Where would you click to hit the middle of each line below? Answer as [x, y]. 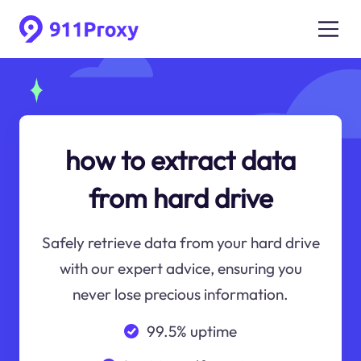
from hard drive [180, 198]
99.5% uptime [191, 331]
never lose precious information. [180, 295]
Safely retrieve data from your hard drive [180, 243]
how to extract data [180, 160]
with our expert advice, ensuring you [180, 269]
